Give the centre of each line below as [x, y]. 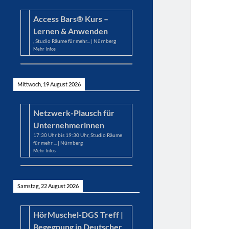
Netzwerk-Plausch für [74, 112]
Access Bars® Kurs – [71, 18]
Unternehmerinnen [69, 125]
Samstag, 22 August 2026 [48, 186]
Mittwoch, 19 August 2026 [49, 84]
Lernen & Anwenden [71, 31]
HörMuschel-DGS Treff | [78, 215]
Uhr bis [56, 135]
